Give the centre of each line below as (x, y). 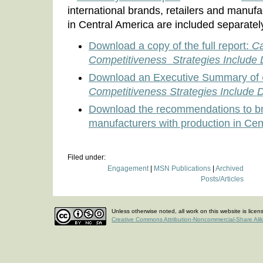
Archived (230, 169)
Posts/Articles (222, 179)
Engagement (128, 169)
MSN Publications (182, 169)
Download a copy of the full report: (170, 46)
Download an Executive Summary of (174, 77)
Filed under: (87, 157)
